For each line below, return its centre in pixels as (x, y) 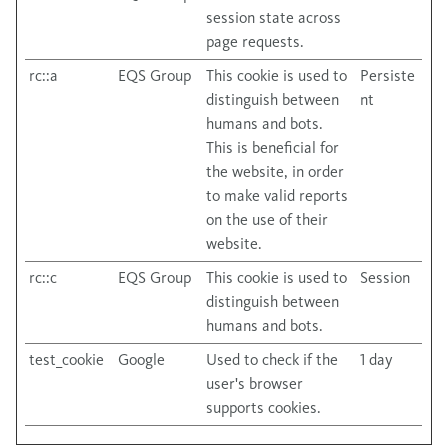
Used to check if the (272, 359)
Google (141, 359)
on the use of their (267, 219)
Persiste (387, 75)
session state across (273, 17)
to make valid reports (277, 195)
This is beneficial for (272, 147)
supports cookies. (263, 407)
